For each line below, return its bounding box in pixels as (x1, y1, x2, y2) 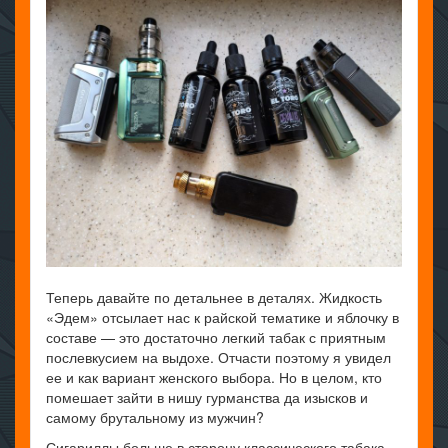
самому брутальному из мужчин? (46, 407, 264, 428)
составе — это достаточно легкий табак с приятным (46, 327, 386, 348)
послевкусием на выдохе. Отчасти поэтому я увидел (46, 347, 391, 368)
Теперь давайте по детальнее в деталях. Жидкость (46, 287, 382, 308)
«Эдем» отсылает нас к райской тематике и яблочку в (46, 307, 399, 328)
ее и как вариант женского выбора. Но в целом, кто (46, 367, 382, 388)
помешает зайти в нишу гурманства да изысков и (46, 387, 368, 408)
